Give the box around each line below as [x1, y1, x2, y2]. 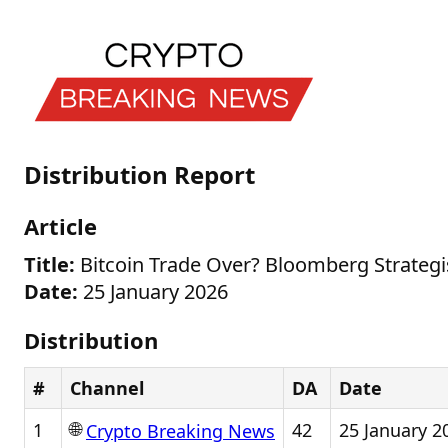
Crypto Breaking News [86, 419, 275, 444]
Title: [24, 251, 75, 278]
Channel [70, 376, 144, 400]
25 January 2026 [78, 278, 228, 305]
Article [24, 211, 97, 241]
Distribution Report [24, 158, 255, 191]
